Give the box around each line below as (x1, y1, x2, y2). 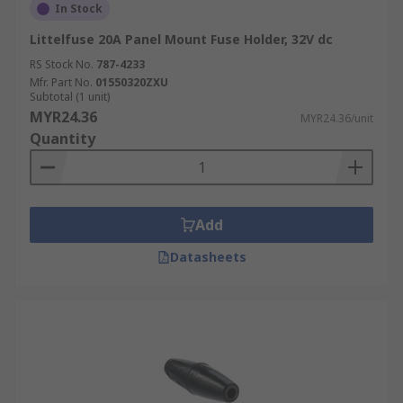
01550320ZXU (95, 75, 168, 90)
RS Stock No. (30, 57, 94, 72)
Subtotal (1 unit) (30, 89, 110, 104)
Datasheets (169, 248, 246, 265)
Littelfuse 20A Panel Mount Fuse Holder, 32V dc (30, 31, 333, 48)
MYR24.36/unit (300, 111, 373, 126)
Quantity (30, 129, 95, 148)
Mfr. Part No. (30, 75, 93, 90)
